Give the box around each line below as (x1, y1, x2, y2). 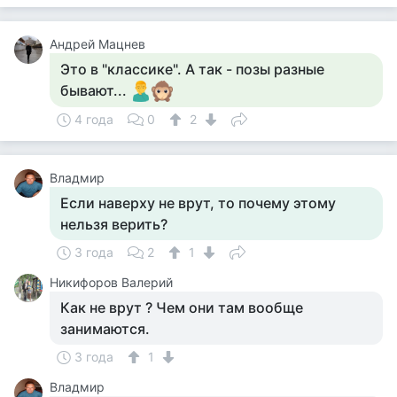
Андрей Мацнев (50, 36, 145, 51)
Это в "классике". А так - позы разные (60, 60, 324, 78)
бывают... (60, 82, 130, 99)
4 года (74, 112, 113, 127)
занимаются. (60, 320, 150, 338)
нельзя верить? (60, 215, 167, 233)
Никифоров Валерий (50, 275, 173, 290)
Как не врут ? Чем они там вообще (60, 299, 303, 316)
